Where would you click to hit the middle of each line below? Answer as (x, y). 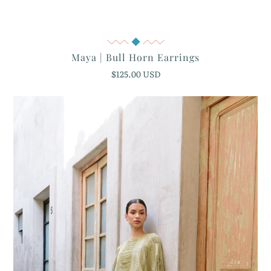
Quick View (135, 43)
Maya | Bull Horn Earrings (135, 57)
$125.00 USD (135, 73)
